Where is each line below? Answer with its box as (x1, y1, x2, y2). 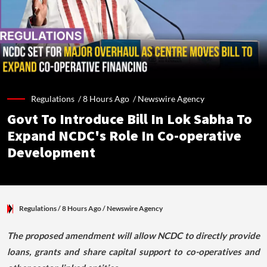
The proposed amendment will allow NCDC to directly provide (7, 230, 260, 241)
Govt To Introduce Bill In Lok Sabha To (7, 111, 252, 129)
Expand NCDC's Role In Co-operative (7, 128, 241, 145)
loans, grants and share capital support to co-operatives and (7, 246, 260, 257)
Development (7, 144, 95, 162)
